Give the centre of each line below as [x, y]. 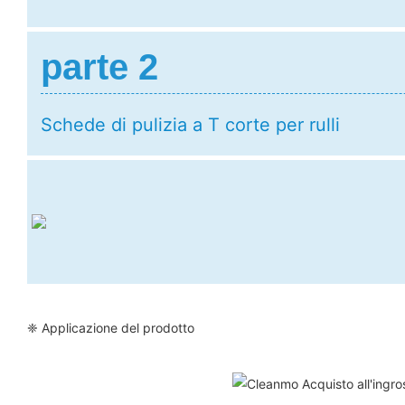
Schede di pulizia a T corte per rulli [190, 124]
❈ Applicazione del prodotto [111, 327]
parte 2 [99, 66]
